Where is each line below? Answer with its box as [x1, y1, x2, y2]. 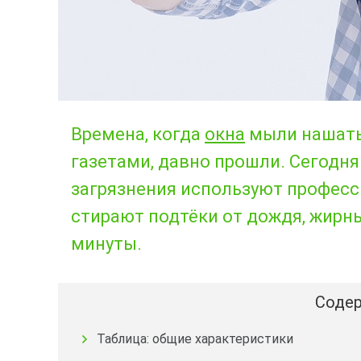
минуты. [71, 234, 142, 254]
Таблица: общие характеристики [97, 331, 293, 346]
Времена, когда [71, 124, 205, 144]
